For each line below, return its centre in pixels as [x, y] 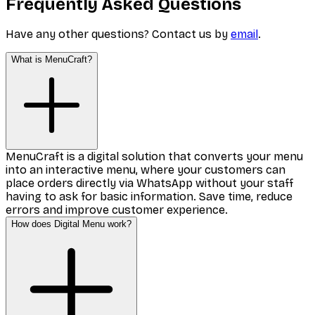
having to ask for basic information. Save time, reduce [149, 197]
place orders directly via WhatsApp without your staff [149, 184]
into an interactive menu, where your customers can [146, 170]
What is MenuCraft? [52, 60]
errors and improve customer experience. [117, 210]
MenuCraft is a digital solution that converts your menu [154, 157]
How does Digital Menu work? [71, 224]
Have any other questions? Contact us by [118, 34]
